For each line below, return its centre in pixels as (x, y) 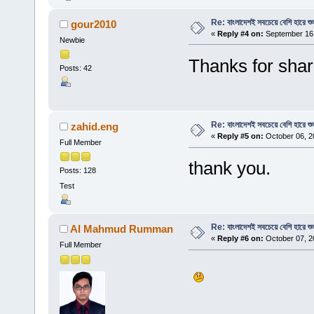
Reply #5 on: (240, 136)
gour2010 (94, 24)
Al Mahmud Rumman (122, 229)
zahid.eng (95, 127)
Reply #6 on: (240, 239)
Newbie (72, 40)
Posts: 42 (75, 68)
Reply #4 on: (240, 33)
